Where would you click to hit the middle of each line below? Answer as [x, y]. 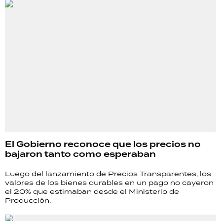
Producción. [28, 201]
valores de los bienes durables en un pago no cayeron [109, 183]
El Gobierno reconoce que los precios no [103, 145]
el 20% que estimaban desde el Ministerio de [92, 192]
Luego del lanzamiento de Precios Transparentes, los [108, 174]
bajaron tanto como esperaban [80, 154]
